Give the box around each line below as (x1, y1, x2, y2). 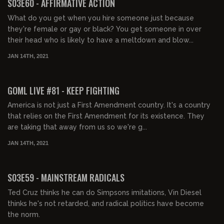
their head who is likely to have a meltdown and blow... (7, 35, 193, 44)
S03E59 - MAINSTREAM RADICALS (7, 171, 124, 184)
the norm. (7, 210, 40, 218)
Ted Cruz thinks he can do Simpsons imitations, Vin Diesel (7, 188, 201, 196)
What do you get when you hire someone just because (7, 13, 194, 22)
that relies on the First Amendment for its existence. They (7, 112, 204, 120)
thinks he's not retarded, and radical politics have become (7, 199, 204, 207)
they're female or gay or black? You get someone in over (7, 24, 201, 33)
